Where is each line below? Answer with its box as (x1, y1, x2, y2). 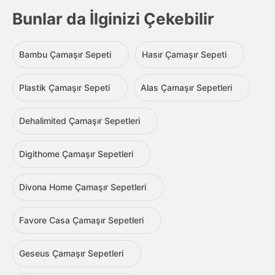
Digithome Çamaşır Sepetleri (19, 149, 133, 160)
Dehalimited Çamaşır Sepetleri (19, 115, 140, 126)
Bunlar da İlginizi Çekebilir (12, 9, 214, 29)
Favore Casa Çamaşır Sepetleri (19, 215, 144, 226)
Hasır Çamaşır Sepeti (142, 49, 227, 60)
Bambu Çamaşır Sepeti (19, 49, 111, 60)
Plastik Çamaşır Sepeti (19, 82, 110, 93)
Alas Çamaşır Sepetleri (141, 82, 232, 93)
